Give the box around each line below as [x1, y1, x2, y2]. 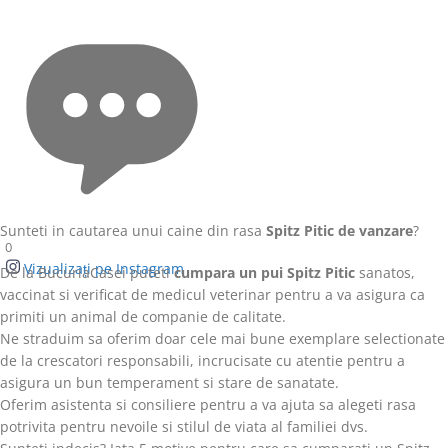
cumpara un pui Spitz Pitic [174, 263, 355, 283]
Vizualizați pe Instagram [24, 259, 184, 279]
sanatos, [355, 263, 415, 283]
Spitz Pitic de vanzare [266, 221, 413, 241]
